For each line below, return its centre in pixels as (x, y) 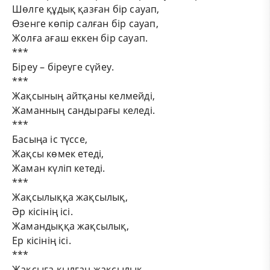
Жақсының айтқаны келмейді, (83, 96)
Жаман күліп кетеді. (59, 168)
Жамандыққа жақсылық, (71, 226)
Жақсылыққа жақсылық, (70, 197)
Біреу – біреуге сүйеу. (63, 67)
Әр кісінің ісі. (42, 211)
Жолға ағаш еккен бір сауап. (80, 38)
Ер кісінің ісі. (43, 240)
